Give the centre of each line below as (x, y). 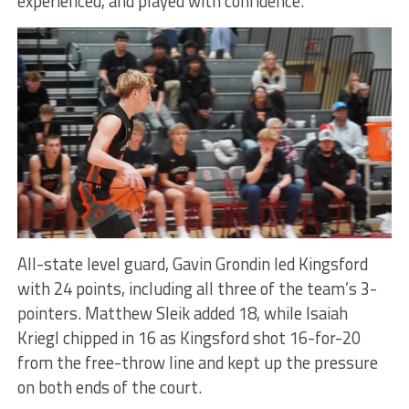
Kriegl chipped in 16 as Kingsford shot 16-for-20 (189, 337)
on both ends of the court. (109, 387)
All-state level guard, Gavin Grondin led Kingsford (192, 263)
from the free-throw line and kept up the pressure (197, 362)
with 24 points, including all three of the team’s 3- (197, 288)
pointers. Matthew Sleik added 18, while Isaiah (182, 313)
